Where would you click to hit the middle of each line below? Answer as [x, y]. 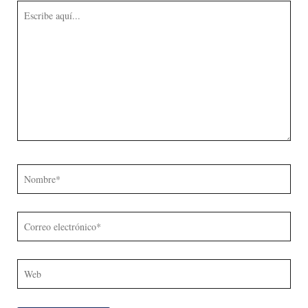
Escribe [32, 9]
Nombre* [37, 173]
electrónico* [43, 239]
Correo [31, 220]
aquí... [30, 27]
